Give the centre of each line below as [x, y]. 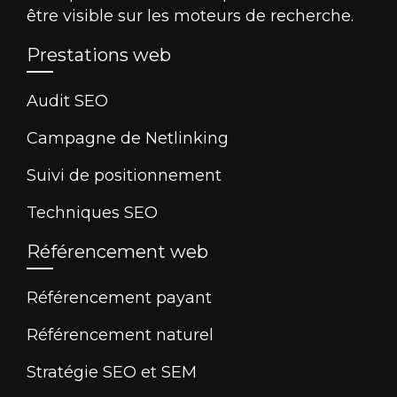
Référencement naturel [120, 335]
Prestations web [99, 54]
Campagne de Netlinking [128, 138]
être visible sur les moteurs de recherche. [190, 16]
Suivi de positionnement [124, 175]
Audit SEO [67, 101]
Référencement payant [119, 297]
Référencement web [117, 251]
